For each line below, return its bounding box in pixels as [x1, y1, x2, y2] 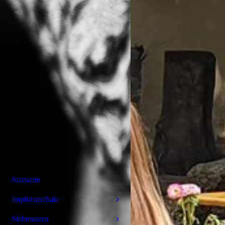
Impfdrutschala [12, 195, 59, 203]
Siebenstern [12, 214, 48, 223]
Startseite [12, 175, 40, 184]
